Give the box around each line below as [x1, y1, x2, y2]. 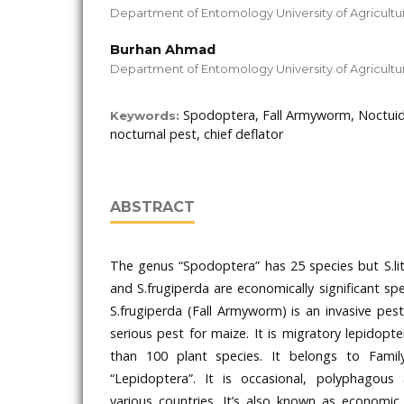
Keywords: [110, 107, 183, 123]
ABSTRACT [110, 197, 195, 216]
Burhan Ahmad [110, 41, 216, 58]
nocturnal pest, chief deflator [110, 124, 283, 142]
